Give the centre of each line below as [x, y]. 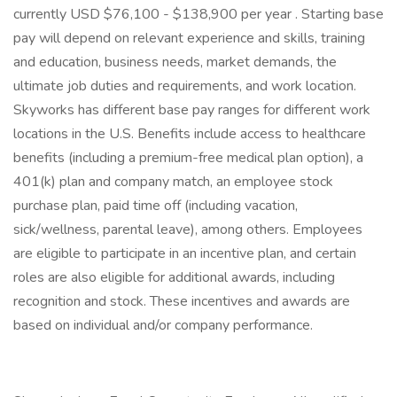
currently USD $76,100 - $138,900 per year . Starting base [198, 14]
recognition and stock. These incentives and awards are [182, 301]
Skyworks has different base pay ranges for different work [192, 110]
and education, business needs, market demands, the [175, 62]
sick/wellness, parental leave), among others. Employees [188, 230]
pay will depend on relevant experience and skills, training [189, 38]
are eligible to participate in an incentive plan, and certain [185, 253]
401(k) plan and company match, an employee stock [173, 182]
